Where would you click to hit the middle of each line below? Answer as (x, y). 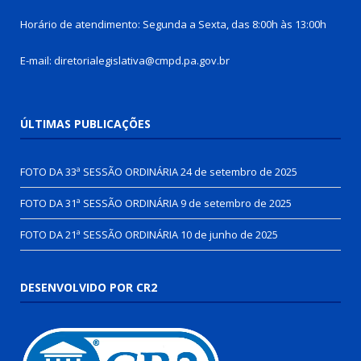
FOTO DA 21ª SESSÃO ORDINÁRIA (99, 235)
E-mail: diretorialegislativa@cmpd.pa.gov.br (125, 61)
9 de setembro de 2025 (236, 203)
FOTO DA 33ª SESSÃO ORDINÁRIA (99, 172)
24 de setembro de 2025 (239, 172)
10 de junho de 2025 (229, 235)
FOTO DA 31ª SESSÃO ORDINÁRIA (99, 203)
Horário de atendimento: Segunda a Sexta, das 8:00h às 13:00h (173, 25)
